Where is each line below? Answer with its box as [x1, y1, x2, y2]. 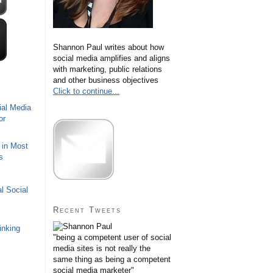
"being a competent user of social [53, 232, 171, 242]
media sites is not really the [53, 243, 151, 253]
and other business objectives [53, 75, 158, 85]
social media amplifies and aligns [53, 53, 170, 63]
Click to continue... [53, 86, 119, 96]
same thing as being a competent [53, 254, 171, 264]
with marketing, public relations [53, 64, 162, 74]
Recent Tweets [53, 205, 121, 214]
